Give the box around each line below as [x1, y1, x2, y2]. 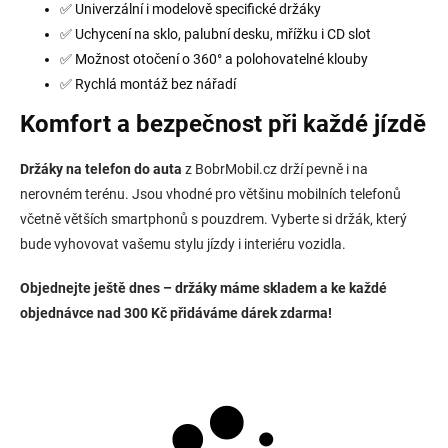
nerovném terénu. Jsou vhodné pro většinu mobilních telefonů [20, 186, 401, 203]
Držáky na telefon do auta [20, 161, 182, 178]
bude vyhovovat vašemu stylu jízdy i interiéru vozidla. [20, 236, 346, 253]
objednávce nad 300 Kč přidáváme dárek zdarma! [20, 305, 332, 322]
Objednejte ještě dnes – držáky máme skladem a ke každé [20, 280, 387, 297]
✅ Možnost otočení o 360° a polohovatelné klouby [60, 51, 368, 68]
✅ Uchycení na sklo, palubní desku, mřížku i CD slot [60, 26, 371, 43]
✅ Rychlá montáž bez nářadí [60, 76, 236, 93]
